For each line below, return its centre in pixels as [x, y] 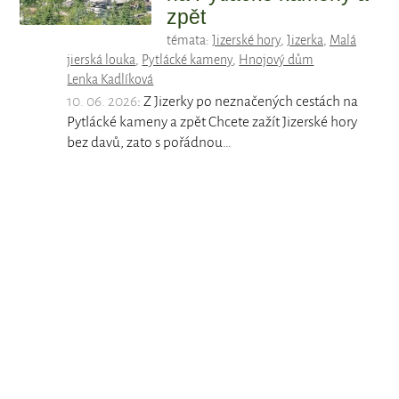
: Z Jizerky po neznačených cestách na [248, 102]
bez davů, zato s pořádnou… [150, 143]
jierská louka [102, 60]
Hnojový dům [277, 60]
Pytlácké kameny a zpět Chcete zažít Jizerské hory [212, 122]
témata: [189, 41]
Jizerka [305, 41]
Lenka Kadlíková [110, 80]
